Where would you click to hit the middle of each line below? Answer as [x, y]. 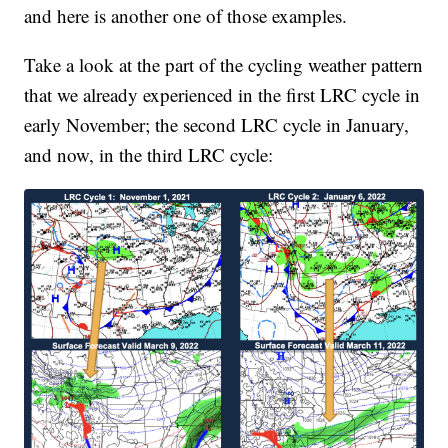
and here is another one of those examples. [186, 15]
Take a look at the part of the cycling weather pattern [224, 64]
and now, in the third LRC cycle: [149, 154]
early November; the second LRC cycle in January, [217, 124]
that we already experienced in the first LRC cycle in [222, 94]
